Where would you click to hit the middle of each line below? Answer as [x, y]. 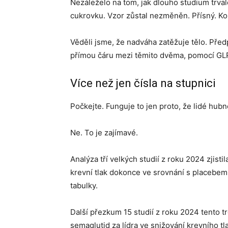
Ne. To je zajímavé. [104, 133]
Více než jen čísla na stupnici [143, 83]
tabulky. [84, 186]
